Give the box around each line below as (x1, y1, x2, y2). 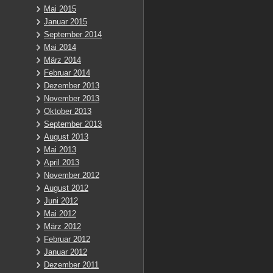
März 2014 (44, 55, 81, 65)
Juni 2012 (44, 196, 78, 205)
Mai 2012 (44, 209, 76, 218)
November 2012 (44, 171, 99, 180)
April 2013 (44, 158, 79, 167)
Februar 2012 (44, 235, 90, 244)
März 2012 (44, 222, 81, 231)
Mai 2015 (44, 4, 76, 13)
